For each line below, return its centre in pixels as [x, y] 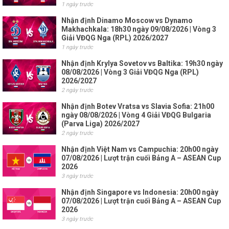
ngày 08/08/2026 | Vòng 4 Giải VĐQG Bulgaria [136, 115]
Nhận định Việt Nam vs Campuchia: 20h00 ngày [140, 150]
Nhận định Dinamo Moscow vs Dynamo [127, 21]
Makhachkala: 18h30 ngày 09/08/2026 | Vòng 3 [139, 29]
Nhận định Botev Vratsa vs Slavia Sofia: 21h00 [138, 107]
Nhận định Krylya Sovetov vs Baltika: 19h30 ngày [142, 64]
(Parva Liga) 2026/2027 [100, 124]
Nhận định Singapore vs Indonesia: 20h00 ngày [140, 192]
